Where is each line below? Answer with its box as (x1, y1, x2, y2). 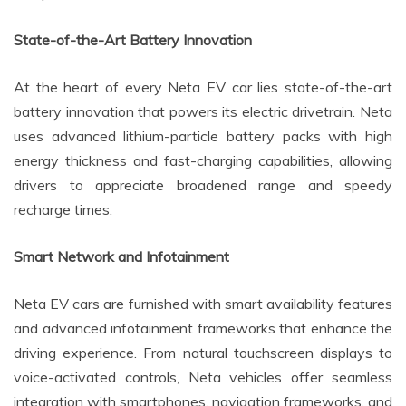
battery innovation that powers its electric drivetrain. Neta (14, 101, 392, 121)
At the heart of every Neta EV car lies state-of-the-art (14, 77, 392, 96)
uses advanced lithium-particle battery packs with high (14, 126, 392, 145)
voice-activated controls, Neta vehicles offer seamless (14, 367, 392, 386)
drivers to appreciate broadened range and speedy (14, 175, 392, 194)
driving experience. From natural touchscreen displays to (14, 343, 392, 362)
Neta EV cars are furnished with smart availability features (14, 294, 392, 313)
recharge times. (14, 199, 112, 218)
